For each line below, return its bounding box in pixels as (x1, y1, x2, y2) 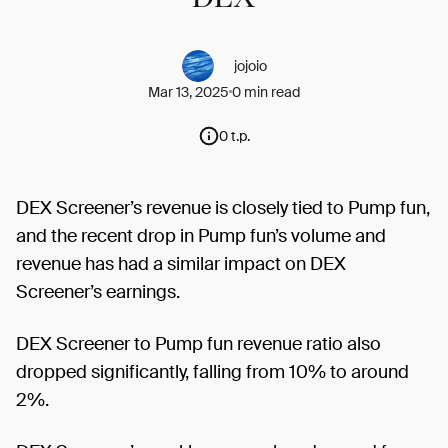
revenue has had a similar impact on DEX (16, 251, 346, 276)
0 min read (232, 82, 300, 101)
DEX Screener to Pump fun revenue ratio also (16, 331, 381, 356)
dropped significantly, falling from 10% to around (16, 359, 409, 384)
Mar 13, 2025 (148, 82, 229, 101)
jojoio (233, 56, 267, 75)
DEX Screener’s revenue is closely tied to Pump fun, (16, 195, 430, 220)
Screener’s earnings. (16, 279, 180, 304)
